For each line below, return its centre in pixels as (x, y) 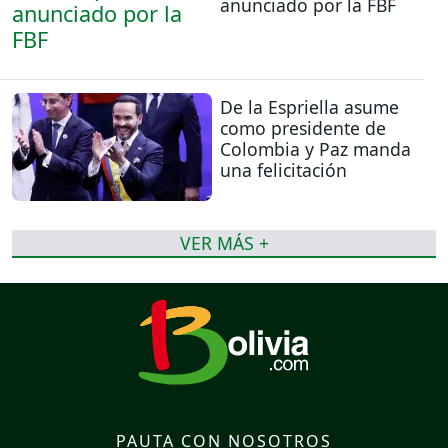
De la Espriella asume (309, 106)
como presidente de (303, 127)
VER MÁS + (224, 242)
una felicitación (283, 169)
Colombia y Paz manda (315, 148)
